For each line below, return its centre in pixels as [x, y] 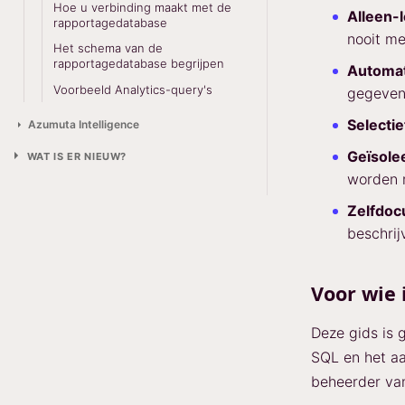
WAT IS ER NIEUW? [77, 156]
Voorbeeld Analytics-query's [132, 89]
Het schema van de [108, 48]
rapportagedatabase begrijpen [138, 64]
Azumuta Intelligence [83, 125]
